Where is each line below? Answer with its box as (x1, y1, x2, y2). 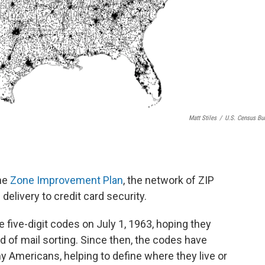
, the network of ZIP (123, 173, 214, 186)
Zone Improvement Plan (10, 173, 123, 186)
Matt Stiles (189, 114, 216, 122)
